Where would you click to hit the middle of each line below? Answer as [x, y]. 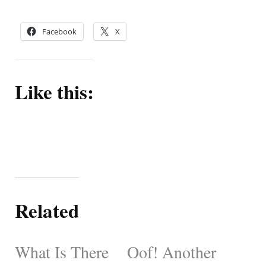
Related [47, 210]
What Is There [62, 251]
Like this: [54, 91]
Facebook [59, 31]
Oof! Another [172, 251]
